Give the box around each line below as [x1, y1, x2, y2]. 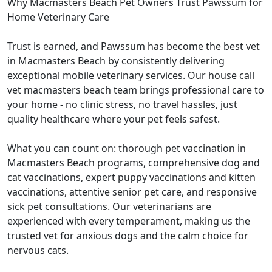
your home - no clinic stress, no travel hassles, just [7, 98, 237, 112]
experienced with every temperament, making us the [7, 214, 250, 228]
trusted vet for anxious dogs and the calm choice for [7, 229, 248, 243]
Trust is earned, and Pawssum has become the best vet [7, 39, 260, 53]
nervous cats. [7, 243, 69, 257]
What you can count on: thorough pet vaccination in [7, 141, 246, 155]
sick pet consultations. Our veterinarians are [7, 200, 211, 214]
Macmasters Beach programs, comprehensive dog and [7, 156, 260, 170]
